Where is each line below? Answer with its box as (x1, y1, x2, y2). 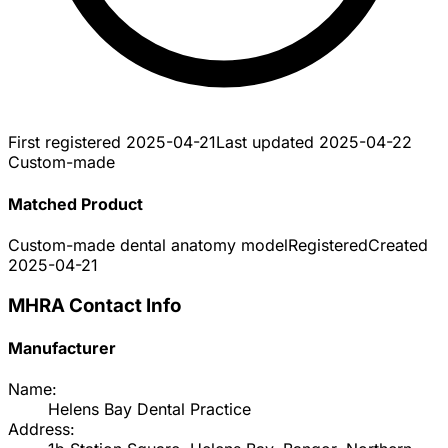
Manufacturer (8, 337, 116, 358)
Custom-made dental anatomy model (8, 234, 288, 255)
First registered (8, 132, 126, 153)
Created (368, 234, 428, 255)
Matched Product (8, 193, 143, 214)
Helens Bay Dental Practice (48, 399, 251, 420)
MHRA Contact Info (8, 293, 181, 317)
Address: (8, 419, 75, 440)
